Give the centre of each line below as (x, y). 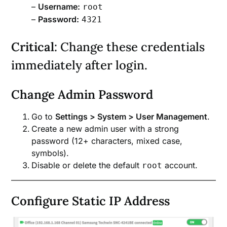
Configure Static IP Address (91, 201)
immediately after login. (80, 65)
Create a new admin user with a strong (105, 128)
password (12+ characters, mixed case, (107, 141)
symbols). (50, 153)
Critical (33, 47)
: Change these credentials (130, 47)
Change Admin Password (82, 94)
